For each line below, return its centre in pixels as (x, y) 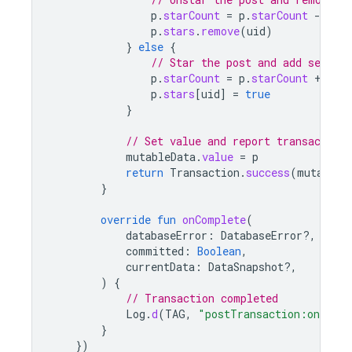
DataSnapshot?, (253, 267)
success (268, 172)
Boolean (219, 251)
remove (220, 31)
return (145, 172)
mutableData (161, 157)
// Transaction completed (202, 298)
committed (155, 251)
